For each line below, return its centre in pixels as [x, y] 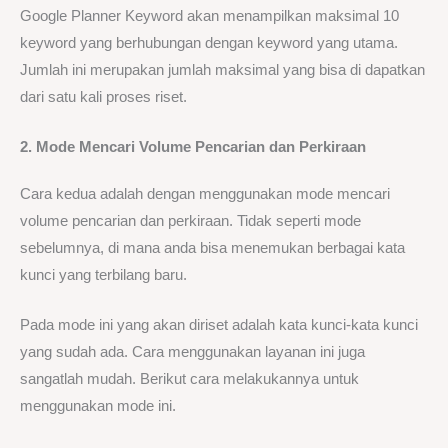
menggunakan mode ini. [98, 406]
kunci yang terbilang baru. [103, 274]
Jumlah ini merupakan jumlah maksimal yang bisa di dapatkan [222, 69]
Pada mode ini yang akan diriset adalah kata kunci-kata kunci [219, 325]
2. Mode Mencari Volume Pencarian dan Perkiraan [193, 146]
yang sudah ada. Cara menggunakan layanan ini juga [192, 352]
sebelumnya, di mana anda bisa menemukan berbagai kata [212, 247]
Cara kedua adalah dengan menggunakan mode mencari [205, 193]
